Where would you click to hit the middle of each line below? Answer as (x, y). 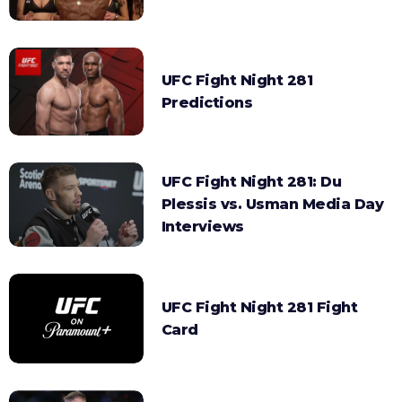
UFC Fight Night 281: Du (251, 182)
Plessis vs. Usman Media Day (272, 205)
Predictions (207, 102)
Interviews (202, 227)
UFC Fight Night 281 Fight (259, 307)
